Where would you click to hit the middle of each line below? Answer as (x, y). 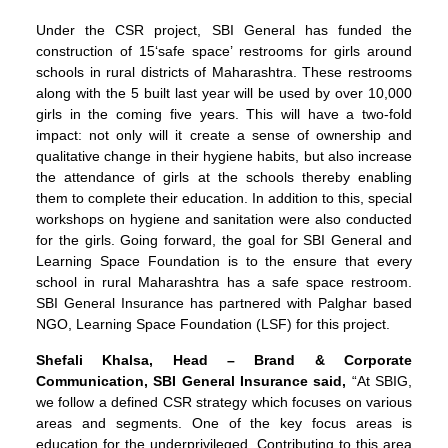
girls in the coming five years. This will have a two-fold (224, 114)
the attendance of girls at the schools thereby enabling (224, 177)
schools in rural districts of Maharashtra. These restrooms (224, 72)
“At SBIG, (379, 380)
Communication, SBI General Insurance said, (191, 380)
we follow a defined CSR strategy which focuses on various (224, 401)
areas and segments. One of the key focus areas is (224, 422)
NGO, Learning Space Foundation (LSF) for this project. (213, 324)
